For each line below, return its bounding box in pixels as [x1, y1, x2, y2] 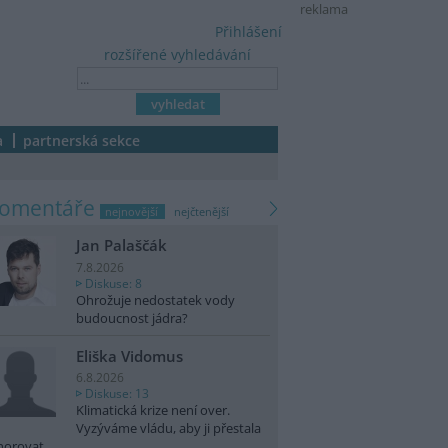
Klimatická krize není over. [76, 401, 230, 420]
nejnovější [105, 204, 158, 219]
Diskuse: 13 [85, 385, 149, 402]
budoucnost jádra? [76, 308, 188, 327]
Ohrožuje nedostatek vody [76, 290, 235, 309]
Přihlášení [215, 22, 282, 41]
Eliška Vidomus [76, 345, 183, 366]
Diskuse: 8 [85, 274, 142, 291]
